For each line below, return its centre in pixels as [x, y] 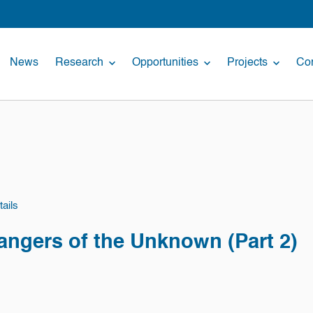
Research [79, 62]
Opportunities [165, 62]
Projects [247, 62]
